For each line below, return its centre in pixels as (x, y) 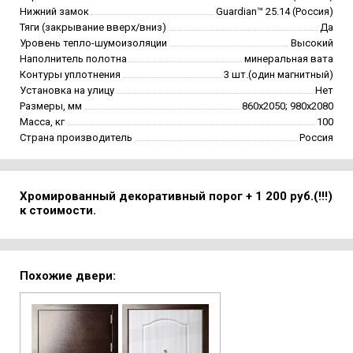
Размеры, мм (51, 106)
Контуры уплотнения (70, 75)
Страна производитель (76, 138)
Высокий (312, 43)
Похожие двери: (68, 276)
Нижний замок (54, 12)
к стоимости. (58, 211)
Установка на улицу (67, 91)
